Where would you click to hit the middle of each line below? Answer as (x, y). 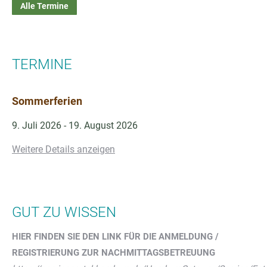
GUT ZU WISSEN (64, 212)
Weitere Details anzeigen (63, 149)
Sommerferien (47, 101)
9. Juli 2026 (37, 125)
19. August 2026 (103, 125)
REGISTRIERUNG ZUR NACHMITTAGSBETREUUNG (114, 252)
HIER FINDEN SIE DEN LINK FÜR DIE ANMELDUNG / (115, 236)
